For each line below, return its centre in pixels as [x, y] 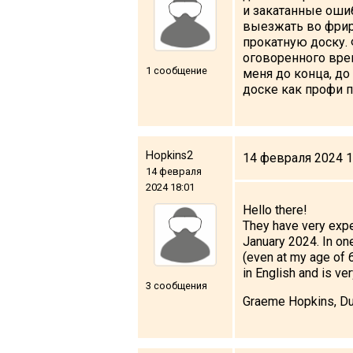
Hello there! [275, 210]
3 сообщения [176, 285]
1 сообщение [176, 70]
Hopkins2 [169, 155]
